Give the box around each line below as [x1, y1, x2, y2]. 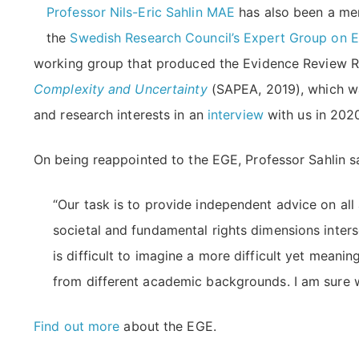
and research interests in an [34, 106, 208, 123]
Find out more [34, 317, 120, 334]
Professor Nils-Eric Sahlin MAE [46, 3, 236, 20]
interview [207, 106, 264, 123]
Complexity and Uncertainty [34, 80, 208, 97]
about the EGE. [119, 317, 216, 334]
